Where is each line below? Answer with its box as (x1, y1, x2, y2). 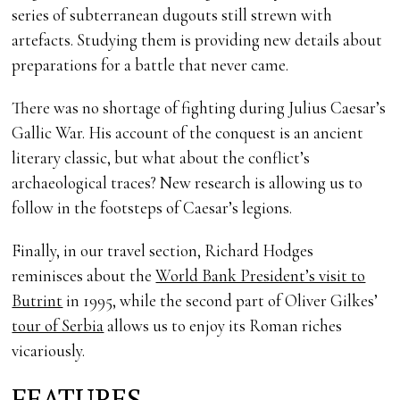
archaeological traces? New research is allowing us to (12, 172, 363, 194)
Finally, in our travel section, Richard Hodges (12, 240, 314, 262)
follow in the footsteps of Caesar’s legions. (12, 197, 293, 219)
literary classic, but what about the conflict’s (12, 147, 311, 169)
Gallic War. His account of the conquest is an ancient (12, 122, 364, 144)
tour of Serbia (12, 315, 104, 337)
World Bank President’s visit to (155, 265, 366, 287)
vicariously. (12, 340, 86, 362)
